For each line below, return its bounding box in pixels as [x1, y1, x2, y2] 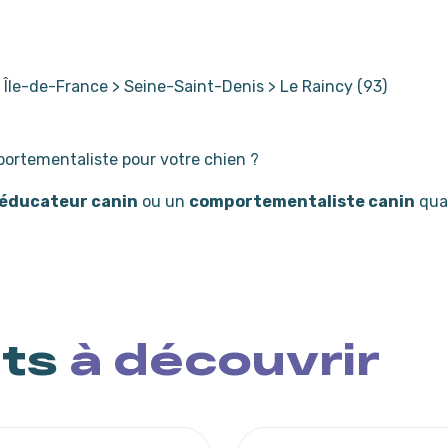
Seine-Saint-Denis [124, 77, 264, 96]
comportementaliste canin [189, 192, 415, 211]
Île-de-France [4, 77, 108, 96]
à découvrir [69, 333, 380, 383]
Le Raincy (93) [280, 77, 387, 96]
